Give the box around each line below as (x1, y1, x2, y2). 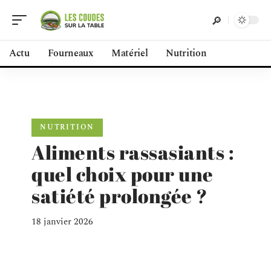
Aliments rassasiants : (31, 139, 233, 165)
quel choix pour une (31, 161, 214, 187)
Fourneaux (47, 46, 93, 60)
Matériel (111, 46, 148, 60)
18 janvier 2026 (31, 215, 93, 229)
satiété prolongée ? (31, 183, 208, 209)
